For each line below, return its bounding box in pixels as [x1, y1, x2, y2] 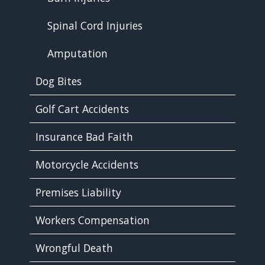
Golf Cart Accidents [35, 101, 129, 116]
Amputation [47, 46, 108, 60]
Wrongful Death [35, 240, 113, 255]
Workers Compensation [35, 212, 150, 227]
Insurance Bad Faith [35, 129, 133, 144]
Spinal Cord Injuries [47, 18, 143, 33]
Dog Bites [35, 73, 82, 88]
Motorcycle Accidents [35, 157, 138, 172]
